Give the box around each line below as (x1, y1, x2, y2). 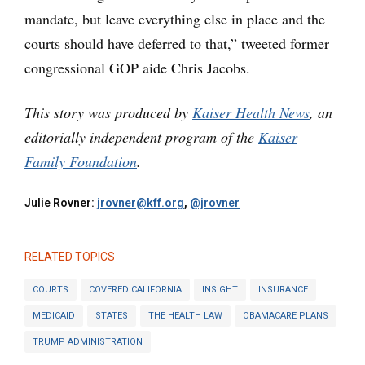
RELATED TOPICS (24, 250, 115, 263)
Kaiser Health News (192, 103, 310, 122)
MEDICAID (33, 310, 75, 321)
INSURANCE (258, 284, 308, 295)
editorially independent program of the (24, 127, 258, 147)
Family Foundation (24, 152, 137, 171)
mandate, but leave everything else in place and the (24, 9, 325, 29)
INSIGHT (202, 284, 238, 295)
